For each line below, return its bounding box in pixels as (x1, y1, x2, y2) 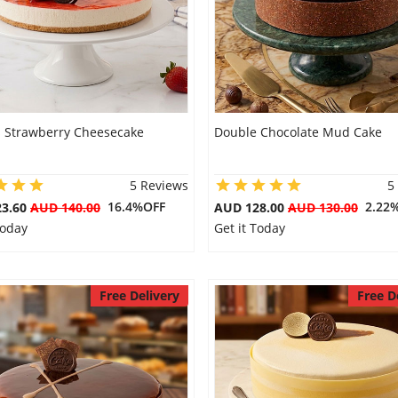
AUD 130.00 (287, 199, 358, 216)
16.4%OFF (100, 198, 165, 215)
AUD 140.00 (30, 199, 100, 216)
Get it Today (213, 219, 285, 236)
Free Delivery (99, 287, 179, 304)
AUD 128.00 (213, 199, 288, 216)
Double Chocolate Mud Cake (213, 123, 382, 140)
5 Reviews (129, 177, 188, 194)
